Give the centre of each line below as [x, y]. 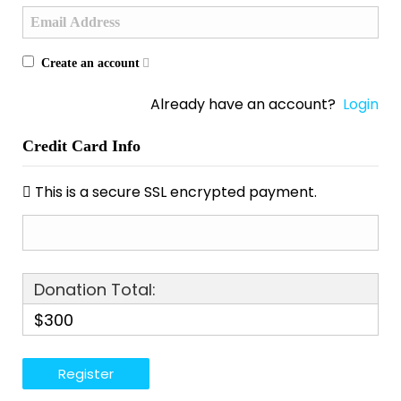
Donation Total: [95, 290]
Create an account [90, 63]
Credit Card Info [81, 146]
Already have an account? [247, 104]
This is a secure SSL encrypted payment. [176, 192]
